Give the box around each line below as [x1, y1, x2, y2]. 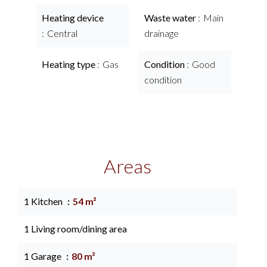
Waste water [144, 12, 198, 23]
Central [47, 27, 77, 39]
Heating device [42, 12, 104, 23]
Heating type [42, 58, 97, 70]
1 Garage [24, 250, 63, 262]
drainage [144, 27, 179, 39]
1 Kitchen [24, 195, 64, 207]
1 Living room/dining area [24, 223, 127, 234]
